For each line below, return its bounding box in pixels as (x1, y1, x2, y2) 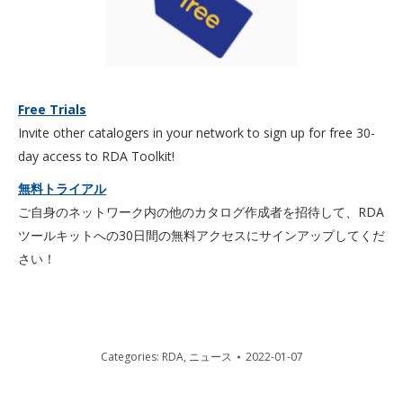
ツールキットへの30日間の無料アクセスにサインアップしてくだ (18, 227, 385, 244)
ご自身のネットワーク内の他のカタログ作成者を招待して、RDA (18, 203, 384, 220)
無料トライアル (18, 180, 106, 197)
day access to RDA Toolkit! (18, 148, 175, 165)
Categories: (100, 349, 162, 364)
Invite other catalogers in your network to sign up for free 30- (18, 124, 375, 141)
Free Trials (18, 101, 86, 118)
